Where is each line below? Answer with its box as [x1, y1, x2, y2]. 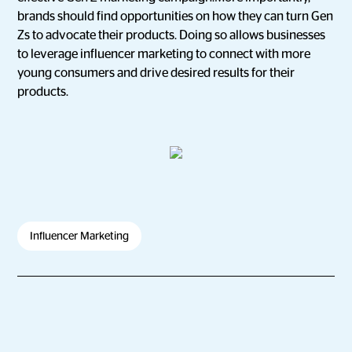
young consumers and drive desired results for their [17, 67, 295, 79]
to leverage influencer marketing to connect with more [17, 48, 311, 60]
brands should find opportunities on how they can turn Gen [17, 10, 334, 23]
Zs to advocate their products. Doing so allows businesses [17, 29, 326, 42]
